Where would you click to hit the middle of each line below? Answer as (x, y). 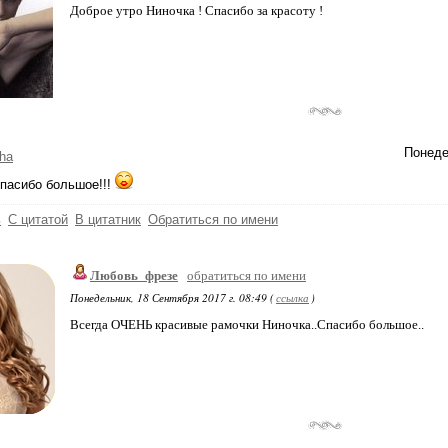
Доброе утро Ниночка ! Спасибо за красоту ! (196, 10)
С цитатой (38, 219)
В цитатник (108, 219)
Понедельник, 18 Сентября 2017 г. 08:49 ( (172, 297)
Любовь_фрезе (134, 275)
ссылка (292, 297)
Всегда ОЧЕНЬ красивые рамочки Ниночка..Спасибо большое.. (247, 324)
